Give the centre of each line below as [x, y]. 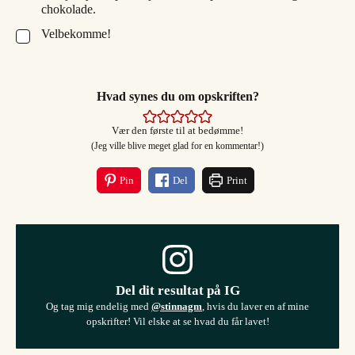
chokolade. [69, 9]
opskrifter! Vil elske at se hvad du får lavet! [177, 321]
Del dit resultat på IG [177, 290]
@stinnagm [177, 306]
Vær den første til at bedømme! [177, 130]
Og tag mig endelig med [99, 306]
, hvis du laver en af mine [256, 306]
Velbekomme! [76, 33]
